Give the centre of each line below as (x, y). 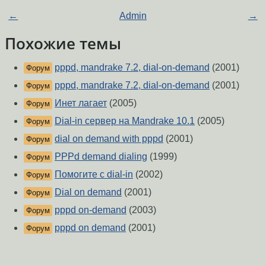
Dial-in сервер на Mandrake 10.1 (125, 121)
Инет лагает (81, 103)
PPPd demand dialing (101, 157)
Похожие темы (63, 44)
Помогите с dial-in (94, 175)
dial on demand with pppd (109, 139)
